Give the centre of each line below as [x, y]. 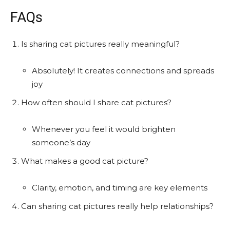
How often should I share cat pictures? [96, 102]
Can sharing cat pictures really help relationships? [117, 206]
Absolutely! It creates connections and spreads [123, 70]
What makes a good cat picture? [85, 161]
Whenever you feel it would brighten [104, 129]
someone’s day [61, 142]
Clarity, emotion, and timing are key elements [120, 187]
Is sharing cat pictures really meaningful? [100, 44]
